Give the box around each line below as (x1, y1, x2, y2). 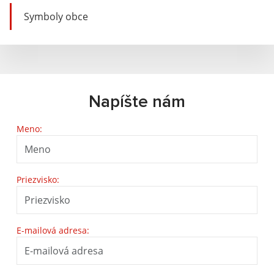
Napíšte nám (89, 94, 185, 111)
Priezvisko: (17, 174, 59, 185)
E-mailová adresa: (17, 224, 89, 236)
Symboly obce (24, 10, 88, 23)
